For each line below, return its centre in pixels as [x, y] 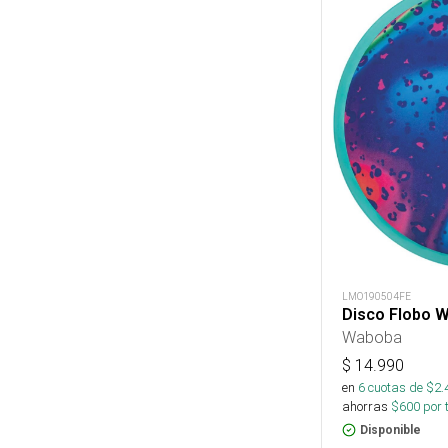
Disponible [390, 430]
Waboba [372, 337]
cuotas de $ [399, 388]
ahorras [365, 407]
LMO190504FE [376, 297]
